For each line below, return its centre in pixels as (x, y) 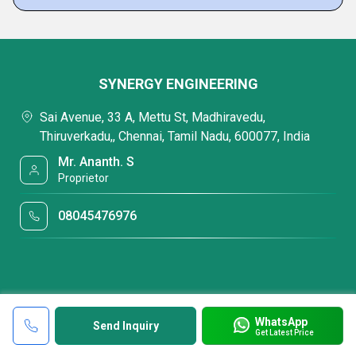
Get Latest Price (284, 332)
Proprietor (84, 178)
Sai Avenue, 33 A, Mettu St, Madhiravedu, (153, 117)
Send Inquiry (126, 326)
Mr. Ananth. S (97, 162)
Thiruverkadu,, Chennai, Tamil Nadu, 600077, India (175, 136)
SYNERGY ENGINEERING (178, 84)
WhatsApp (281, 321)
